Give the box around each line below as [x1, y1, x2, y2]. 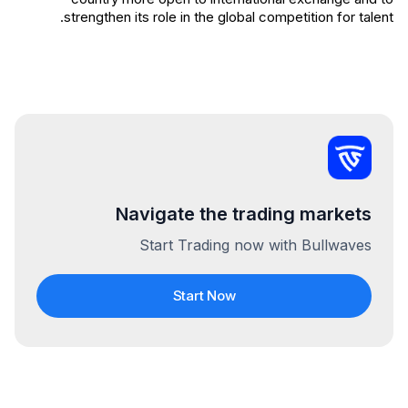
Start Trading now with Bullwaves [139, 236, 372, 254]
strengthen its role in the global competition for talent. [64, 8, 393, 25]
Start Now [172, 287, 236, 304]
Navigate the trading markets [116, 203, 372, 225]
